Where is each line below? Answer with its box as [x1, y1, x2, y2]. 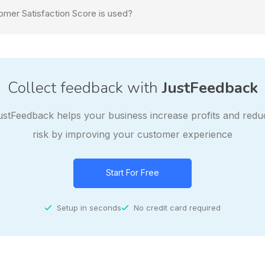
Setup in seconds [57, 202, 121, 212]
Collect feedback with [7, 77, 162, 98]
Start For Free [106, 167, 159, 177]
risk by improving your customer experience [33, 128, 232, 140]
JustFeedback [161, 77, 258, 98]
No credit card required [134, 202, 221, 212]
